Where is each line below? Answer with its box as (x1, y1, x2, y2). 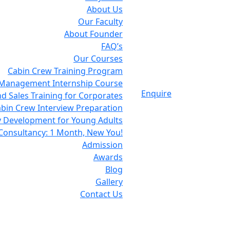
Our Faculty (78, 15, 123, 27)
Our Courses (73, 52, 123, 64)
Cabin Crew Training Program (8, 65, 123, 76)
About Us (87, 3, 123, 15)
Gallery (95, 176, 123, 187)
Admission (82, 139, 123, 150)
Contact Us (80, 188, 123, 200)
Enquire (141, 87, 171, 99)
